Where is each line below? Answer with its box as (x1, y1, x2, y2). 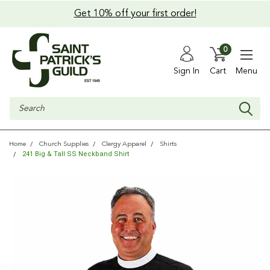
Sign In (174, 66, 199, 75)
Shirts (160, 141, 177, 148)
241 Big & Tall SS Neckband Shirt (22, 150, 129, 158)
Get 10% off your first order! (74, 9, 196, 19)
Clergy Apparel (102, 141, 146, 148)
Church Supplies (39, 141, 89, 148)
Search (9, 98, 35, 107)
